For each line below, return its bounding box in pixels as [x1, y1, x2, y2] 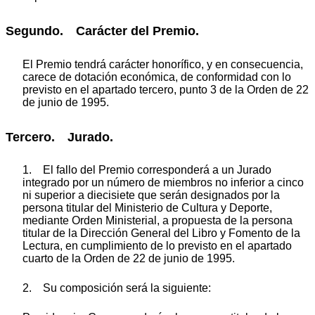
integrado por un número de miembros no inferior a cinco [22, 176, 304, 189]
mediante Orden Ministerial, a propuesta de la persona [22, 214, 292, 227]
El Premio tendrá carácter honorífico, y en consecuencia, [22, 58, 303, 70]
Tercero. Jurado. [6, 129, 113, 144]
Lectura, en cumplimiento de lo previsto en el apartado [22, 240, 292, 252]
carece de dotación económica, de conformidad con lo [22, 70, 291, 83]
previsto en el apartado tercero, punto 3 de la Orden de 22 [22, 83, 309, 96]
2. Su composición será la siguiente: [22, 282, 211, 295]
